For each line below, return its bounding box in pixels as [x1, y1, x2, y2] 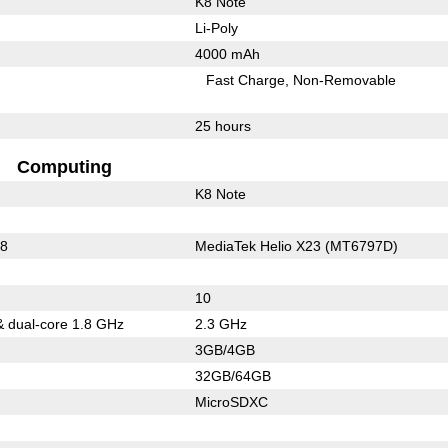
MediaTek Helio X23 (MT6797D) [194, 237, 398, 254]
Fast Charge [206, 71, 286, 88]
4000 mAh [194, 45, 260, 62]
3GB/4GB [194, 341, 255, 358]
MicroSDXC [194, 393, 268, 410]
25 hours [194, 117, 251, 134]
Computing [16, 156, 112, 177]
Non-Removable [293, 71, 397, 88]
